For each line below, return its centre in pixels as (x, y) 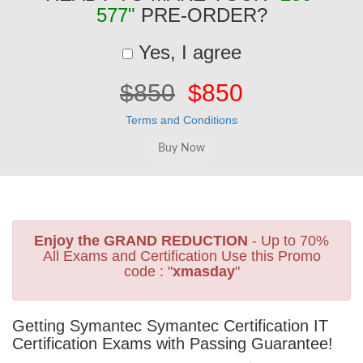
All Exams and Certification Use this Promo (181, 256)
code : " (148, 271)
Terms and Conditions (181, 120)
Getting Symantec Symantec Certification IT (170, 326)
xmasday (203, 271)
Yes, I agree (187, 52)
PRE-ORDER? (201, 15)
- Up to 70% (288, 241)
